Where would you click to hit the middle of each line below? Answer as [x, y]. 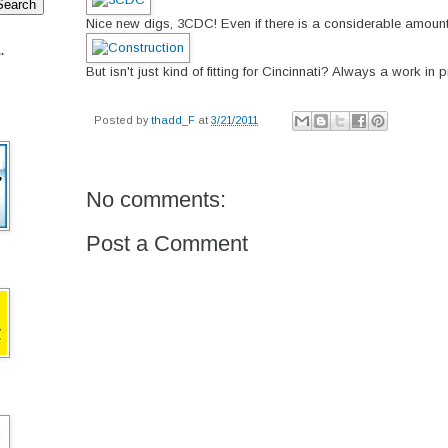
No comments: [156, 200]
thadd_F [173, 119]
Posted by [122, 119]
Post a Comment [167, 244]
